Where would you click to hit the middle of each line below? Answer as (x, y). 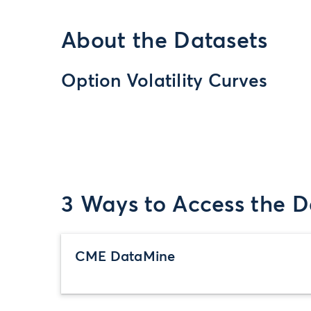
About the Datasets (165, 42)
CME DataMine (125, 257)
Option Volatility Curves (165, 82)
